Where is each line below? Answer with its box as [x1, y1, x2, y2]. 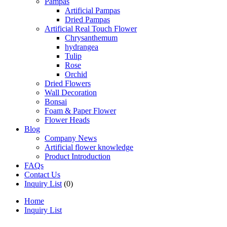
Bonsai [45, 97, 67, 106]
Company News [45, 134, 97, 142]
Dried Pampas [65, 15, 110, 24]
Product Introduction [45, 152, 110, 161]
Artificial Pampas [65, 6, 120, 15]
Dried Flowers [45, 79, 91, 88]
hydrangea [65, 43, 98, 51]
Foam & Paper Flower [45, 106, 116, 115]
